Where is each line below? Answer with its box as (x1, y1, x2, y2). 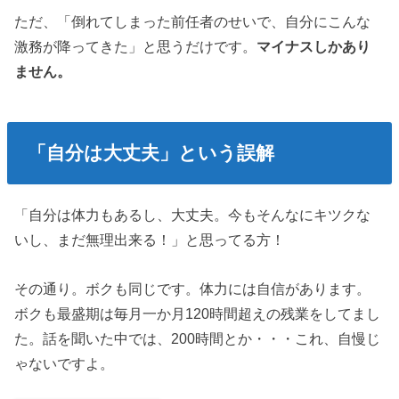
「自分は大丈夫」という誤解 (27, 142, 274, 164)
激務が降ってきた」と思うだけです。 (14, 38, 257, 55)
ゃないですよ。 (14, 354, 115, 371)
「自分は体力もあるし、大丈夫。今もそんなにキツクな (14, 207, 371, 224)
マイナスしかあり (256, 38, 371, 55)
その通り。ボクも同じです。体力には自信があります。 (14, 280, 371, 297)
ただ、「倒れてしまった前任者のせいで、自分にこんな (14, 13, 371, 30)
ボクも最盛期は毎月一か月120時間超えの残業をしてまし (14, 305, 381, 322)
